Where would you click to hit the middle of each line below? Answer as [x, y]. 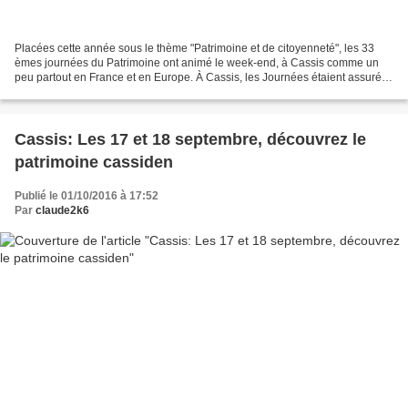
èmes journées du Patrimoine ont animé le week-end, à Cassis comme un [197, 63]
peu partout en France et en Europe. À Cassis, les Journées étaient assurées [204, 78]
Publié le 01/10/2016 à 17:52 [87, 196]
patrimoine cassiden [94, 163]
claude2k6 [62, 211]
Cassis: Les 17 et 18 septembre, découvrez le [190, 140]
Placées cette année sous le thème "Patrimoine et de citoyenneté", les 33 [194, 49]
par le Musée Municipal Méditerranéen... [114, 92]
